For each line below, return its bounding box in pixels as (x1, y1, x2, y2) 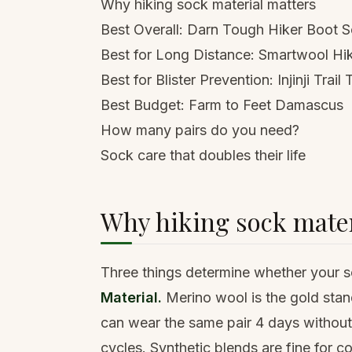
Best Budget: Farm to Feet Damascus (101, 97, 343, 113)
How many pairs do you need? (101, 122, 299, 138)
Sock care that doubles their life (101, 147, 306, 163)
